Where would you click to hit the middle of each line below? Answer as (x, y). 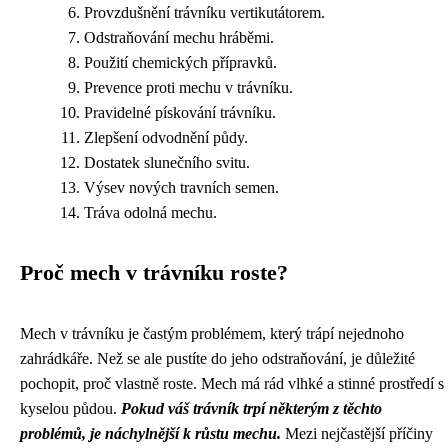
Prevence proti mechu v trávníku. (188, 87)
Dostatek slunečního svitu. (167, 162)
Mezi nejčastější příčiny (357, 433)
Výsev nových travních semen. (181, 187)
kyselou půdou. (70, 408)
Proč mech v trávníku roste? (154, 273)
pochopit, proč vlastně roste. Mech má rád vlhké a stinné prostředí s (232, 383)
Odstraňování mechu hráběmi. (179, 37)
